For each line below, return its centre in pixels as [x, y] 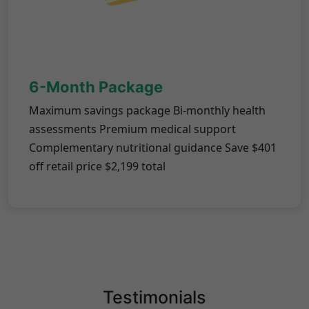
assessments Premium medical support [132, 129]
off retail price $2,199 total [97, 166]
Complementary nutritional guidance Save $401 [153, 148]
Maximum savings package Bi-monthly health [147, 110]
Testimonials [154, 297]
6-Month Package [96, 87]
